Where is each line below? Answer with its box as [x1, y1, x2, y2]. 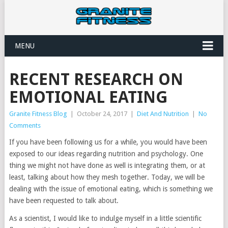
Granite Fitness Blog [9, 110, 67, 118]
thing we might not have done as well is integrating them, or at [9, 161, 205, 169]
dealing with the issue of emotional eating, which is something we [9, 185, 213, 193]
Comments [9, 122, 41, 129]
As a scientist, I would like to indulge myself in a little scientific [9, 214, 202, 222]
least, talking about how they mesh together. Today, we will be [9, 173, 205, 181]
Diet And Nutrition [136, 110, 189, 118]
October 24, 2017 [76, 110, 127, 118]
